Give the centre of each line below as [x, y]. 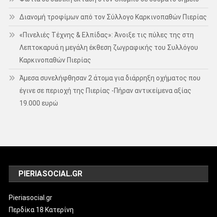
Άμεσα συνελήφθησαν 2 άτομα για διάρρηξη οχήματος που [110, 78]
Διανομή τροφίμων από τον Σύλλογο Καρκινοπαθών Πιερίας [113, 17]
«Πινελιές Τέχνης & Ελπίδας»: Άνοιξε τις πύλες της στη [106, 35]
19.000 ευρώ [39, 103]
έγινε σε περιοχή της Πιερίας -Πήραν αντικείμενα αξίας [105, 90]
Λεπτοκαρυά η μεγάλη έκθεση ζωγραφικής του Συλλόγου [108, 47]
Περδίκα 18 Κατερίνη [41, 209]
